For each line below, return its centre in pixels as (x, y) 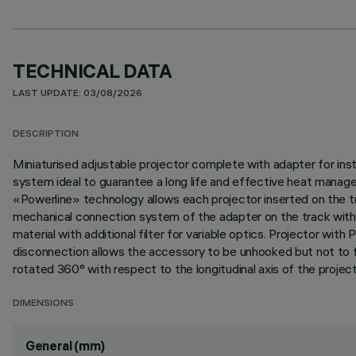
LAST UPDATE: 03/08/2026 (77, 94)
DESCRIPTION (46, 135)
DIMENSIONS (43, 304)
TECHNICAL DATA (93, 71)
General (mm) (66, 346)
